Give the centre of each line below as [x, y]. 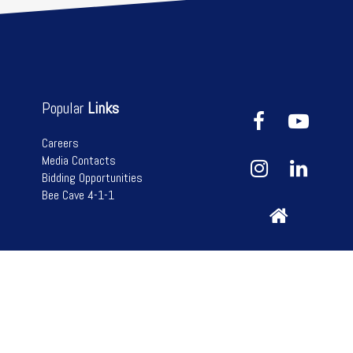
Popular [64, 108]
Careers [60, 143]
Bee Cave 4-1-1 [78, 195]
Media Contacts [78, 160]
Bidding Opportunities [92, 177]
